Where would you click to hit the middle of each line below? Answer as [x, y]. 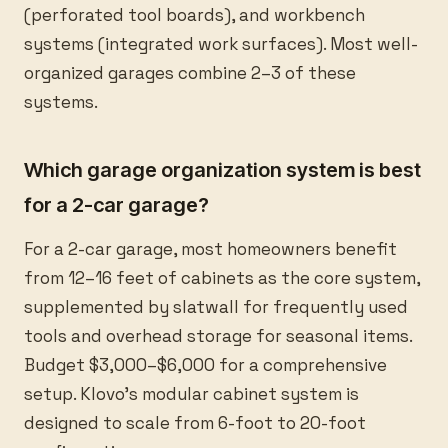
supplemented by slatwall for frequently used [216, 307]
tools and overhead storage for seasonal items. [218, 336]
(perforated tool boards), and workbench [194, 15]
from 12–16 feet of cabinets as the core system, [222, 278]
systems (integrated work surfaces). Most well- [221, 44]
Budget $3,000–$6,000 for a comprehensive [205, 365]
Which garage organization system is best [222, 170]
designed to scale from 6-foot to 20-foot [195, 423]
